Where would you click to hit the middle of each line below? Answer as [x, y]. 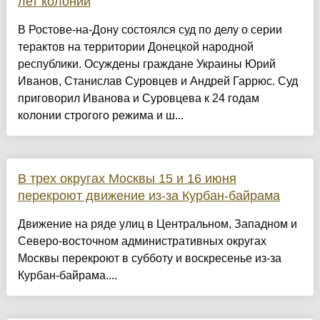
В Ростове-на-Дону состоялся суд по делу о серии [150, 30]
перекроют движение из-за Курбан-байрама [149, 196]
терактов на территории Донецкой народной [135, 47]
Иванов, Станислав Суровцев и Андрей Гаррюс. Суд [157, 81]
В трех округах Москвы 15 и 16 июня [127, 179]
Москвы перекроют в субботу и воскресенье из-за [149, 259]
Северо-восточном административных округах [142, 241]
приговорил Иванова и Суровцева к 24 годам [138, 99]
